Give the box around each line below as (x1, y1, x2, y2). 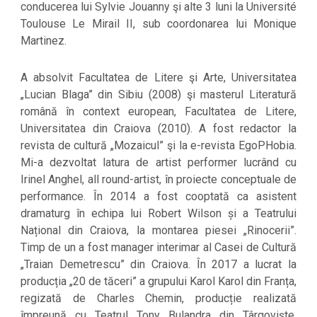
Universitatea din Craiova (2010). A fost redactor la (21, 122, 296, 136)
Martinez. (21, 33, 67, 47)
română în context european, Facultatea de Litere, (21, 105, 296, 119)
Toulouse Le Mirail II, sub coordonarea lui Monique (21, 16, 296, 30)
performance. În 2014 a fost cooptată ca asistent (21, 190, 296, 204)
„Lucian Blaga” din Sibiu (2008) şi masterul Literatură (21, 88, 296, 102)
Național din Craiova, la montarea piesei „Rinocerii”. (21, 224, 296, 238)
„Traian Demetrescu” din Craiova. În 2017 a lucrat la (21, 258, 296, 272)
